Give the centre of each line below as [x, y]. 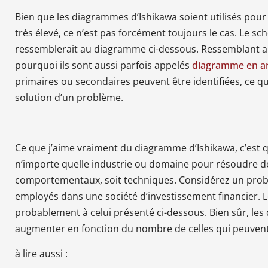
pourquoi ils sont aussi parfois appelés [103, 65]
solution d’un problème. [69, 98]
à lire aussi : [41, 254]
